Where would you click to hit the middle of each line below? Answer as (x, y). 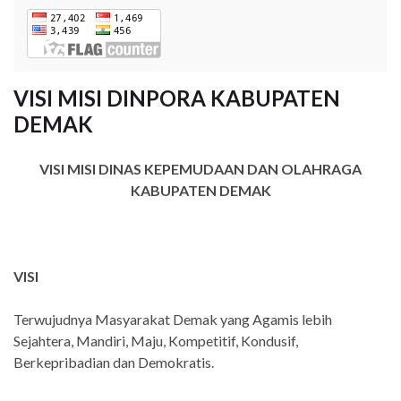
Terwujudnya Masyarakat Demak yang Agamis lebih (173, 320)
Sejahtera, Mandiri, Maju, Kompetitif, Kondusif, (156, 341)
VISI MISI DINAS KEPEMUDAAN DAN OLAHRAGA (200, 169)
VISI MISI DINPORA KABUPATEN (177, 98)
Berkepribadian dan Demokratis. (114, 363)
